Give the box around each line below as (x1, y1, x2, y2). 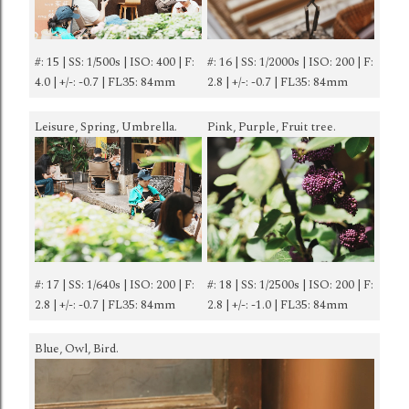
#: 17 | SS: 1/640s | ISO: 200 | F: (35, 275, 194, 294)
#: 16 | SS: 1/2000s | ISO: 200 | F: (207, 53, 373, 72)
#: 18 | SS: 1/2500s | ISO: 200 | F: (207, 275, 373, 294)
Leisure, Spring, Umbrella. (35, 117, 177, 136)
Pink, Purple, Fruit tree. (207, 117, 336, 136)
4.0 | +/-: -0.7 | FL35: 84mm (35, 73, 175, 92)
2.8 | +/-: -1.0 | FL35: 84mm (207, 295, 348, 314)
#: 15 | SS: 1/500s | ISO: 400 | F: (35, 53, 194, 72)
